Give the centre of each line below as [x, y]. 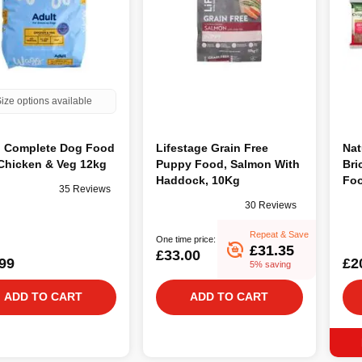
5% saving [270, 264]
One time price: [186, 240]
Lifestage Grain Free [213, 147]
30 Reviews [271, 206]
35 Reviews [85, 189]
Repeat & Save [279, 234]
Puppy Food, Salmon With [228, 164]
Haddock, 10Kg [198, 180]
